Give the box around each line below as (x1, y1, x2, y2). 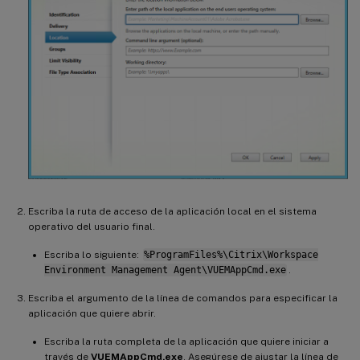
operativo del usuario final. (28, 221, 155, 233)
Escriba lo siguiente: (44, 249, 141, 261)
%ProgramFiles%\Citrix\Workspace (143, 249, 318, 261)
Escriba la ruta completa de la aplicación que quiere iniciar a (44, 336, 329, 348)
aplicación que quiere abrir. (28, 308, 156, 320)
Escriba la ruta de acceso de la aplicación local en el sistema (28, 206, 317, 218)
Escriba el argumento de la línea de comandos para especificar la (28, 292, 337, 305)
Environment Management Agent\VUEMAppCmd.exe (44, 264, 286, 276)
